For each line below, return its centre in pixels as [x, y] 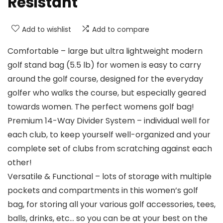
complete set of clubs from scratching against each [110, 149]
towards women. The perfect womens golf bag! [101, 107]
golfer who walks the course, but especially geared [107, 93]
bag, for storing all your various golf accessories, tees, [111, 205]
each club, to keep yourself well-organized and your [109, 135]
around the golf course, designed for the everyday [105, 79]
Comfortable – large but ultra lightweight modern [105, 51]
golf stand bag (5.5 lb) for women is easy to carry [104, 65]
